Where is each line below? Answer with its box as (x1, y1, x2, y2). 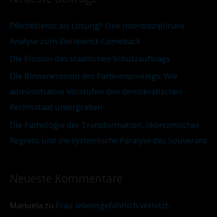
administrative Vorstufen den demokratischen (10, 86, 183, 97)
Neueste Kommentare (10, 170, 123, 186)
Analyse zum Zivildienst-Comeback (10, 35, 140, 47)
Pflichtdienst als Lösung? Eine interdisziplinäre (10, 20, 185, 31)
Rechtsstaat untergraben (10, 101, 102, 113)
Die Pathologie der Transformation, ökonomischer (10, 119, 200, 130)
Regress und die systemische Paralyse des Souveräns (10, 134, 207, 146)
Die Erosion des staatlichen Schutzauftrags (10, 53, 170, 64)
